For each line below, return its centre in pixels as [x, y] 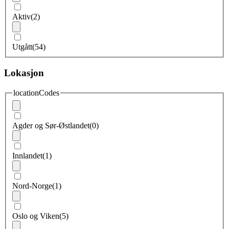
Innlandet [27, 156]
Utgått [22, 47]
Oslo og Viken [36, 216]
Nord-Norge [32, 186]
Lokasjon [24, 73]
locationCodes [36, 93]
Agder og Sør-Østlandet [51, 126]
